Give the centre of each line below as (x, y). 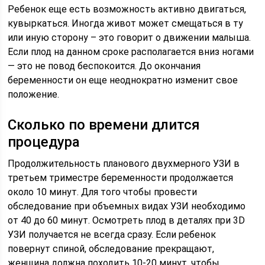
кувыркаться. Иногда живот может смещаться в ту (126, 23)
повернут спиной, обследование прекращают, (111, 248)
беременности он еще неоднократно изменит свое (123, 80)
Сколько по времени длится (104, 125)
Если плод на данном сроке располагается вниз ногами (131, 51)
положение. (34, 94)
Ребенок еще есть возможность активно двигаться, (127, 9)
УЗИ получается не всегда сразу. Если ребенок (112, 234)
